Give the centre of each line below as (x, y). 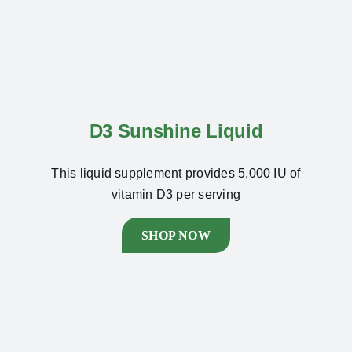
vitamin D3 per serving (176, 194)
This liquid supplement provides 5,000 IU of (176, 173)
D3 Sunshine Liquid (176, 131)
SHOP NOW (176, 235)
